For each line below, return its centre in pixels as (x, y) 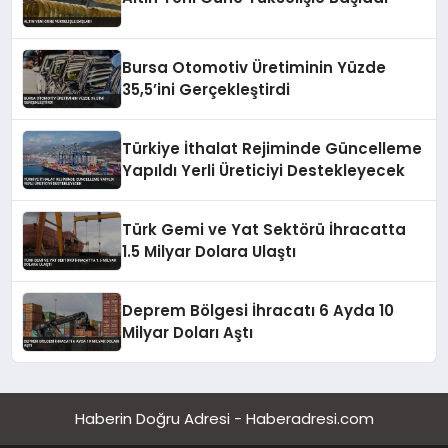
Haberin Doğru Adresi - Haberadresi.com (224, 419)
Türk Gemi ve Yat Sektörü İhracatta (264, 230)
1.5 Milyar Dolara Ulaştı (209, 252)
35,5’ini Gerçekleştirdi (206, 90)
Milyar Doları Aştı (188, 333)
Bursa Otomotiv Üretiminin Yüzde (254, 68)
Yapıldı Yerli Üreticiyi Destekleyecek (264, 171)
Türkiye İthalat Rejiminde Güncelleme (272, 149)
